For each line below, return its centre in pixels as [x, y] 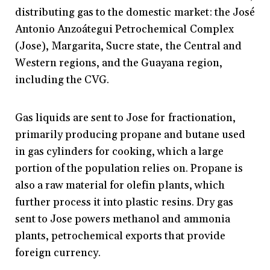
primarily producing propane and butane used [130, 135]
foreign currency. [58, 253]
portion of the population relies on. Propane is [129, 169]
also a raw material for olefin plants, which [120, 186]
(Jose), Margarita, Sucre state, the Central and [128, 46]
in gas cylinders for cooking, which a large [119, 152]
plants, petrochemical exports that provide [120, 236]
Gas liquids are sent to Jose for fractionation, [125, 118]
